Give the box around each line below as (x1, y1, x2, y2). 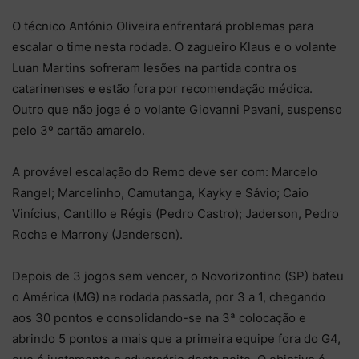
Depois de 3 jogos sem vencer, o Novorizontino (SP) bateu (12, 268, 344, 284)
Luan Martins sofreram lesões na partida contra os (12, 59, 297, 75)
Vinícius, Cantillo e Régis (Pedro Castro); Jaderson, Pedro (12, 205, 339, 221)
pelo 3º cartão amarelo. (12, 122, 145, 138)
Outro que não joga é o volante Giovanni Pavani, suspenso (12, 101, 342, 117)
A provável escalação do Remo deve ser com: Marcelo (12, 163, 317, 179)
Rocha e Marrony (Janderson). (12, 226, 183, 242)
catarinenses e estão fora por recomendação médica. (12, 80, 313, 96)
